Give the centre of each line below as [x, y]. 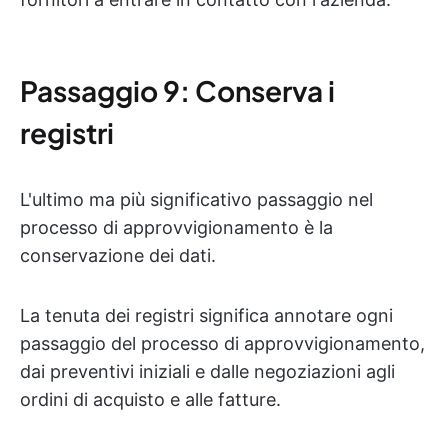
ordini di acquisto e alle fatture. [150, 399]
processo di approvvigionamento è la [176, 227]
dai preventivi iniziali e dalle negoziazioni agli [207, 371]
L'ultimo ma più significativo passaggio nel [196, 199]
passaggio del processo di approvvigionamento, [222, 343]
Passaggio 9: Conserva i [177, 90]
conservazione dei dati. [118, 255]
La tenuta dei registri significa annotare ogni [206, 315]
